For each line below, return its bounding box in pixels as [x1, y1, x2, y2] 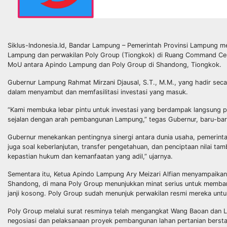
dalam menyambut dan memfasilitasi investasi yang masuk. [8, 88, 190, 96]
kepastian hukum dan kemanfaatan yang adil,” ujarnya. [8, 152, 173, 160]
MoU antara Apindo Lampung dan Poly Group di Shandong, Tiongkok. [8, 60, 221, 68]
